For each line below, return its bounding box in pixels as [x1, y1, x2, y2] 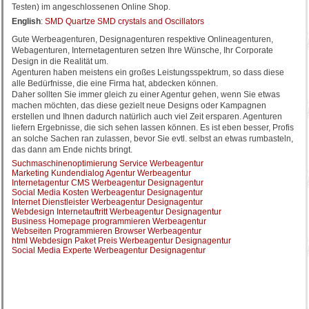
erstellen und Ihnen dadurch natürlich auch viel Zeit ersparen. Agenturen [12, 112, 282, 121]
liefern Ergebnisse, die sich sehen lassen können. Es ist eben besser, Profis [12, 123, 294, 132]
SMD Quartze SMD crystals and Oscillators [45, 17, 204, 26]
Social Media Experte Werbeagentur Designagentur [12, 246, 206, 255]
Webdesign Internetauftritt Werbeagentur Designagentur [12, 207, 221, 217]
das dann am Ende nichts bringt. [12, 145, 132, 154]
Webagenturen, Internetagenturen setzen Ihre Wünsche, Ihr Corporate [12, 46, 273, 55]
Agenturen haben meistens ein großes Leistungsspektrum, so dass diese [12, 68, 284, 77]
